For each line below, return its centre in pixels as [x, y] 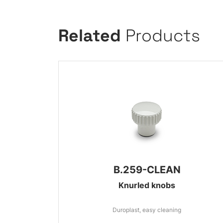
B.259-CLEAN [147, 170]
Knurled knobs [147, 185]
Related [92, 36]
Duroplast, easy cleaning [147, 210]
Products [163, 36]
